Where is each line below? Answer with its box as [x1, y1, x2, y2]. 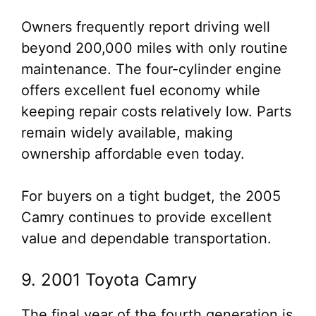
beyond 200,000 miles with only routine [21, 39, 288, 56]
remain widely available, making [21, 124, 233, 141]
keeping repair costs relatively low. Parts [21, 103, 291, 120]
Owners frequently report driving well [21, 18, 270, 35]
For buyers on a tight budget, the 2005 [21, 188, 281, 205]
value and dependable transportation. [21, 230, 272, 247]
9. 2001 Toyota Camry [21, 269, 197, 290]
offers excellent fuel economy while [21, 82, 260, 99]
